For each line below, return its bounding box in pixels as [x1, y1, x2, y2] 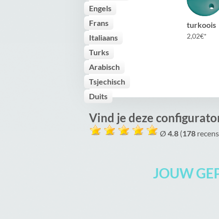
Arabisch [89, 62, 120, 71]
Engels [89, 3, 111, 13]
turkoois [187, 20, 216, 30]
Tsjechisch [89, 77, 125, 86]
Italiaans [89, 33, 118, 42]
